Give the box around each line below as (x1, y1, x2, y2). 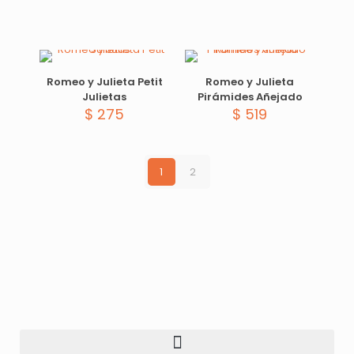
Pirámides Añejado (197, 89, 303, 104)
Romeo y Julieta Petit (46, 74, 163, 89)
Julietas (82, 89, 126, 104)
